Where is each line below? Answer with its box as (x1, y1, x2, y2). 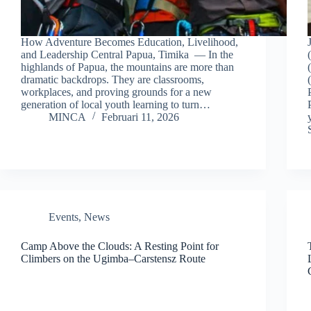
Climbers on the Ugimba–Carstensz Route (21, 252, 205, 264)
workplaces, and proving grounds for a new (21, 85, 212, 98)
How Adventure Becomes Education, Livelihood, (21, 35, 238, 48)
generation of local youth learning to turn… (21, 98, 210, 110)
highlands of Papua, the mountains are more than (21, 60, 234, 73)
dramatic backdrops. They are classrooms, (21, 73, 204, 85)
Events (49, 210, 78, 223)
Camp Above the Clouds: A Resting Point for (21, 239, 219, 252)
